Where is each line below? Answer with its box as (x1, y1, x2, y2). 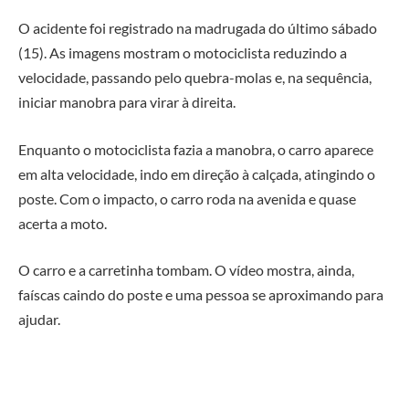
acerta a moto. (18, 214, 107, 232)
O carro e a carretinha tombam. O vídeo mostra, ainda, (18, 261, 354, 279)
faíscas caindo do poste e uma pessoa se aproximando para (18, 286, 383, 304)
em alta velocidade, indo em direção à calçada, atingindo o (18, 164, 375, 183)
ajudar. (18, 310, 60, 329)
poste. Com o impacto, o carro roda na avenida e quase (18, 189, 356, 207)
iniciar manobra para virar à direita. (18, 93, 236, 111)
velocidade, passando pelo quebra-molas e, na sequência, (18, 68, 372, 87)
